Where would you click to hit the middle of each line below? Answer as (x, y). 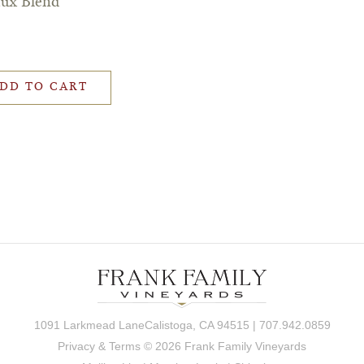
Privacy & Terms (99, 346)
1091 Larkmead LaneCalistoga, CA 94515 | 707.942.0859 (182, 325)
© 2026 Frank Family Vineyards (223, 346)
